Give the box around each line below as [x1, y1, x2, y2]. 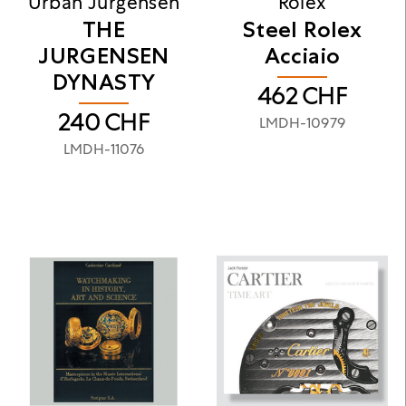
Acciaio [264, 42, 341, 70]
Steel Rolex [242, 15, 362, 43]
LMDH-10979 [258, 113, 346, 133]
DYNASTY [52, 68, 156, 96]
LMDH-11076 [63, 140, 145, 159]
